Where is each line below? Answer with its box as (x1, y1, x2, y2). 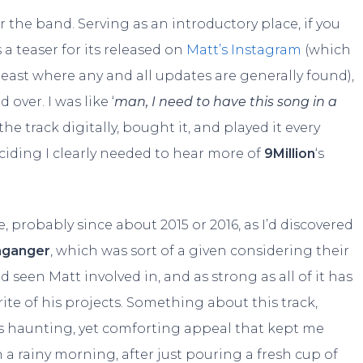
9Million (264, 146, 316, 162)
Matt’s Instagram (186, 42, 302, 58)
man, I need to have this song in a (114, 94, 338, 110)
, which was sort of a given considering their (50, 243, 350, 259)
